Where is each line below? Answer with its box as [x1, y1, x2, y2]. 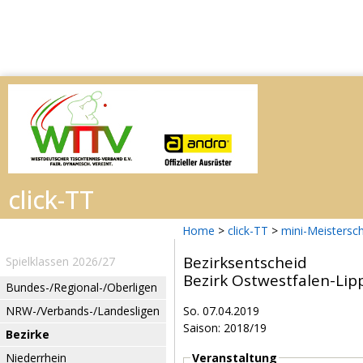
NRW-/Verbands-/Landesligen [6, 303, 160, 318]
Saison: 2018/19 [183, 320, 267, 335]
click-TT [228, 223, 268, 238]
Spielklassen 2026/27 [6, 254, 115, 269]
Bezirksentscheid [183, 252, 307, 273]
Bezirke [6, 327, 49, 342]
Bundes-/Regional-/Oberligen [6, 280, 157, 295]
